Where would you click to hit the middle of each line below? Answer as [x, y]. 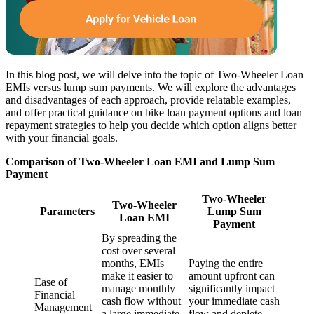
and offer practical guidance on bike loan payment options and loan [154, 113]
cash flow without [141, 301]
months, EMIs [133, 264]
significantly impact [232, 289]
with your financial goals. [62, 138]
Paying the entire [226, 264]
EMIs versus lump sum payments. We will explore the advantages [151, 88]
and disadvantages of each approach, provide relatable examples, [148, 100]
